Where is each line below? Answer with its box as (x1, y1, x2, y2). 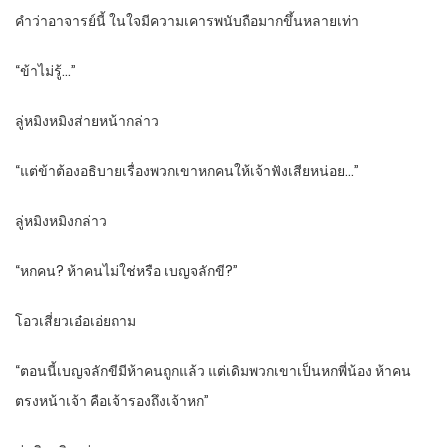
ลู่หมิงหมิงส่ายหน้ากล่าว (15, 111, 159, 132)
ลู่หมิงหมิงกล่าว (15, 211, 107, 232)
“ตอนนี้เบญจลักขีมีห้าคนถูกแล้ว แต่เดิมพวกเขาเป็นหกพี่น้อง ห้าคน (15, 361, 411, 382)
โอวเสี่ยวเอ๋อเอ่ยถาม (15, 311, 136, 332)
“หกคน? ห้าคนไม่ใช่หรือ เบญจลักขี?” (15, 261, 238, 282)
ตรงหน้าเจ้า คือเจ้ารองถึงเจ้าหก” (15, 391, 209, 412)
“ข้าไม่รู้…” (15, 61, 76, 82)
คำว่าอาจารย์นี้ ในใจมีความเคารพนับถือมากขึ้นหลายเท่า (15, 11, 359, 32)
